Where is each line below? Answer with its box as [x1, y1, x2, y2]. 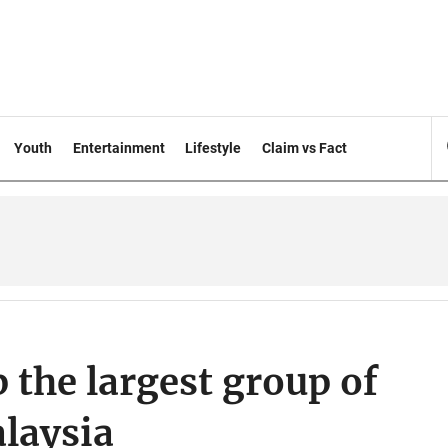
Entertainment [72, 140, 165, 156]
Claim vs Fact [262, 140, 348, 156]
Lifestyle [185, 140, 242, 156]
